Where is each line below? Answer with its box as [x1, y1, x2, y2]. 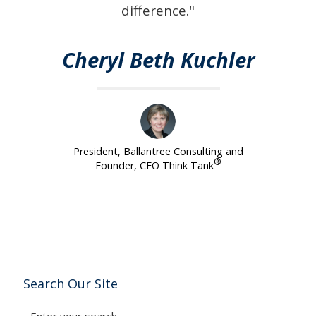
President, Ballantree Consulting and [73, 145, 243, 159]
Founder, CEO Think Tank [95, 159, 214, 173]
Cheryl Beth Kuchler [61, 46, 255, 75]
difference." [121, 1, 195, 20]
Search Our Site [23, 274, 118, 292]
